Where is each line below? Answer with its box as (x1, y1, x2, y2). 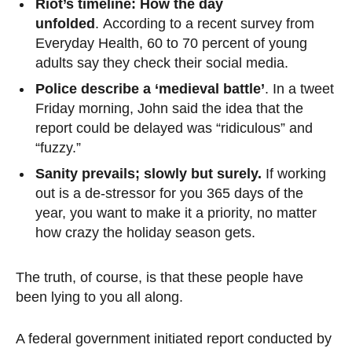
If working (262, 165, 326, 181)
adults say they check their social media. (35, 54, 288, 71)
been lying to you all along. (16, 288, 183, 305)
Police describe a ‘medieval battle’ (35, 80, 265, 97)
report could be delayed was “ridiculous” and (35, 119, 313, 136)
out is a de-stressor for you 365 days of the (35, 185, 303, 201)
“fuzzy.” (35, 139, 81, 156)
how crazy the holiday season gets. (35, 224, 255, 240)
